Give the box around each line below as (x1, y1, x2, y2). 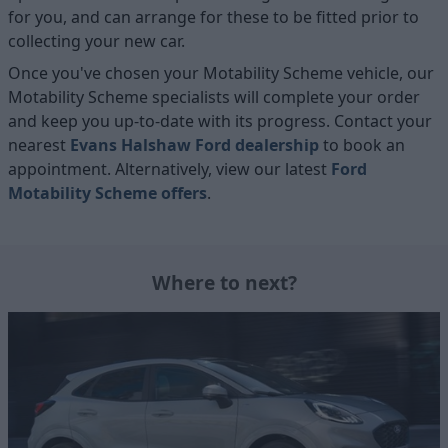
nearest (8, 134, 70, 157)
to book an (319, 134, 405, 157)
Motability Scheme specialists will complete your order (8, 86, 420, 109)
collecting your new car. (8, 30, 185, 53)
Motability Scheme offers (8, 182, 207, 205)
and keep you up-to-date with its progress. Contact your (8, 110, 432, 133)
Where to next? (151, 269, 297, 297)
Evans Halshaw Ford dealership (70, 134, 319, 157)
